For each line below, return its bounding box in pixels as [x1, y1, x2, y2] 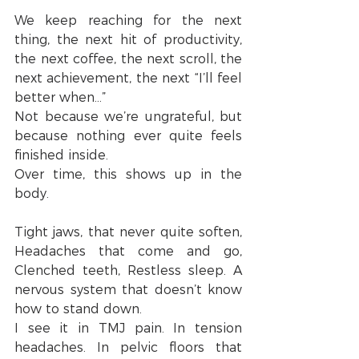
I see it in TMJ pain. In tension [14, 321, 242, 337]
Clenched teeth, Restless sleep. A [14, 263, 242, 279]
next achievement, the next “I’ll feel [14, 71, 242, 87]
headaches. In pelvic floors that [14, 340, 242, 356]
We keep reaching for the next [14, 13, 242, 29]
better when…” [14, 90, 106, 106]
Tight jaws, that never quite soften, [14, 224, 242, 240]
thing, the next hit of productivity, [14, 32, 242, 48]
